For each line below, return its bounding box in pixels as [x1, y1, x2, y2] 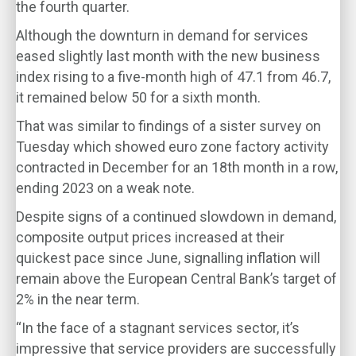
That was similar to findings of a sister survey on [16, 118, 321, 134]
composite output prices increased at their [16, 229, 284, 246]
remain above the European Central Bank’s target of [16, 270, 337, 287]
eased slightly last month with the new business [16, 48, 320, 64]
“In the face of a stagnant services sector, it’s [16, 319, 300, 336]
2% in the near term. [16, 291, 140, 308]
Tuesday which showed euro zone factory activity [16, 138, 329, 155]
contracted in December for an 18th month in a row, [16, 159, 338, 176]
